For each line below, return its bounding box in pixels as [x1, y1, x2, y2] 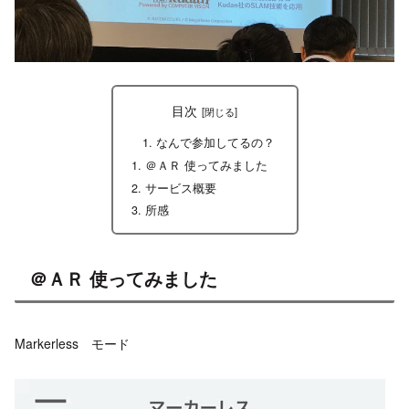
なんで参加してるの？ [156, 134, 276, 152]
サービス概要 [144, 179, 216, 196]
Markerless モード [15, 334, 130, 353]
